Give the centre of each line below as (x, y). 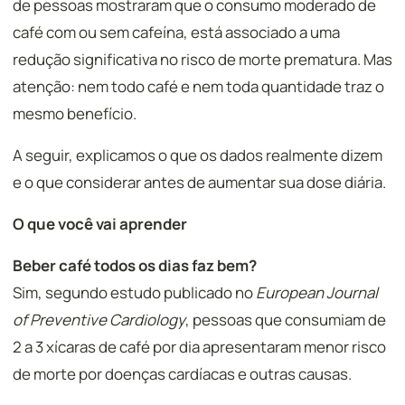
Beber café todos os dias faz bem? (135, 265)
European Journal (317, 292)
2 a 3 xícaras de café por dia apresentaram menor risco (199, 347)
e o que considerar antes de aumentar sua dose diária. (199, 182)
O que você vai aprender (100, 224)
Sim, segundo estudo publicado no (134, 292)
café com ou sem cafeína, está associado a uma (176, 32)
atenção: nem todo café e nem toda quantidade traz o (198, 86)
